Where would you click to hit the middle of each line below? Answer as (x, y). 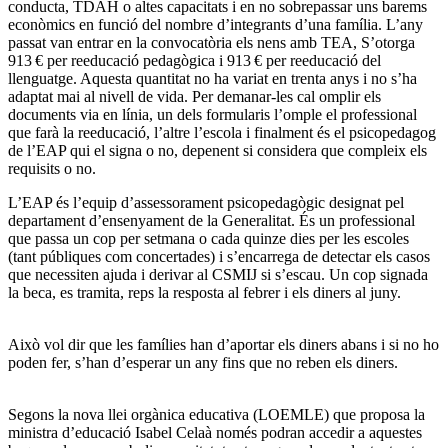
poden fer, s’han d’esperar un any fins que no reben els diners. (203, 362)
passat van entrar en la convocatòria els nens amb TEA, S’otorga (211, 42)
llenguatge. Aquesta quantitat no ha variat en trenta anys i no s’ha (212, 78)
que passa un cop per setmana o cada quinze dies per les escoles (208, 238)
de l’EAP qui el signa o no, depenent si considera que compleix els (217, 150)
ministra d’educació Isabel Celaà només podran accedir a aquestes (215, 432)
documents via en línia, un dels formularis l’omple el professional (212, 114)
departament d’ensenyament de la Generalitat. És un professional (211, 220)
